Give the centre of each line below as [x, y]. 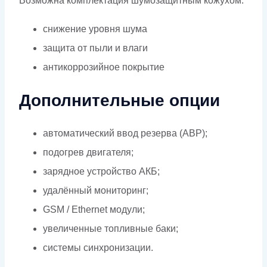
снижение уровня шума [95, 29]
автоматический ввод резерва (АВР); [125, 133]
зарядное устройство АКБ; [101, 172]
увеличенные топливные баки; [111, 229]
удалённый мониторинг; [96, 191]
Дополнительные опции [119, 101]
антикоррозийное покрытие [104, 67]
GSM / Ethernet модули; [94, 210]
